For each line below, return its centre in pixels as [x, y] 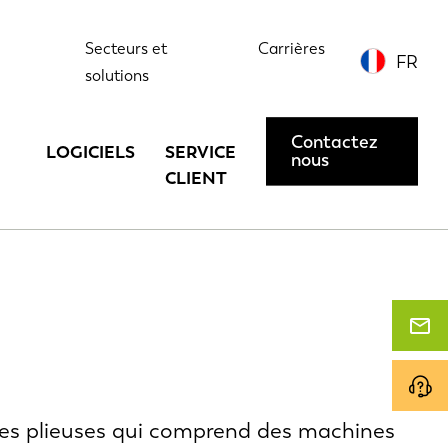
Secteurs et [125, 48]
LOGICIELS [91, 152]
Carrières [291, 48]
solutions [116, 75]
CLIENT [196, 178]
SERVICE [201, 152]
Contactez [334, 142]
